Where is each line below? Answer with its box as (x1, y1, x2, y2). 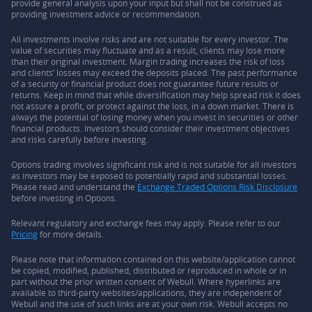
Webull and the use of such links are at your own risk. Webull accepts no (11, 298, 288, 309)
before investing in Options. (11, 192, 117, 203)
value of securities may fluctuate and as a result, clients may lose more (11, 45, 285, 56)
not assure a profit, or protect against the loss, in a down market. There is (11, 100, 294, 111)
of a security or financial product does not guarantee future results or (11, 78, 279, 89)
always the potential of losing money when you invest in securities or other (11, 111, 298, 123)
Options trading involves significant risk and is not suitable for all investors (11, 159, 297, 170)
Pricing (11, 228, 38, 240)
